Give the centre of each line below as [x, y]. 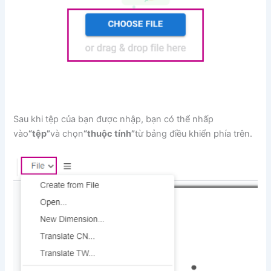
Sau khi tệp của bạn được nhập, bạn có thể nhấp [114, 119]
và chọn [67, 134]
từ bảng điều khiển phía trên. [194, 134]
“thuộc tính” [109, 134]
